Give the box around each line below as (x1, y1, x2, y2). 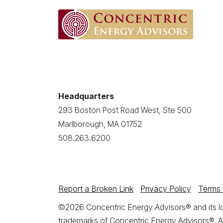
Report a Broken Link (58, 184, 133, 194)
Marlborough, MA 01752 (58, 119, 142, 129)
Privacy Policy (140, 184, 191, 194)
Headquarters (58, 91, 114, 101)
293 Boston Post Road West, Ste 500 (58, 105, 192, 115)
